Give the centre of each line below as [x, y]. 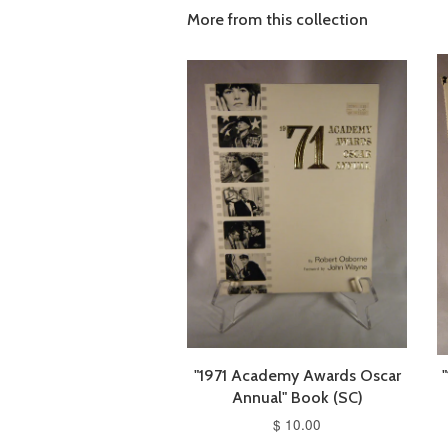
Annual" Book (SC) [297, 398]
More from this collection [277, 19]
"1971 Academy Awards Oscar [297, 376]
